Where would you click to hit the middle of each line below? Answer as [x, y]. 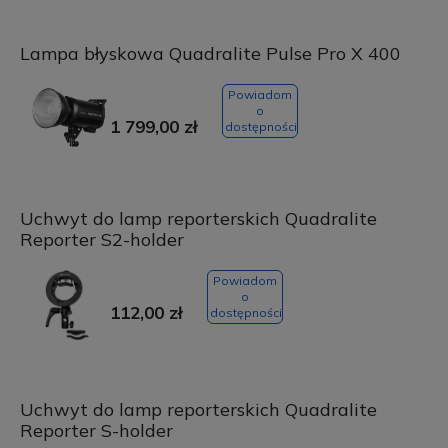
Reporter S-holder [96, 431]
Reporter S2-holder [101, 240]
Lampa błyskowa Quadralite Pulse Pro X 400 [210, 54]
